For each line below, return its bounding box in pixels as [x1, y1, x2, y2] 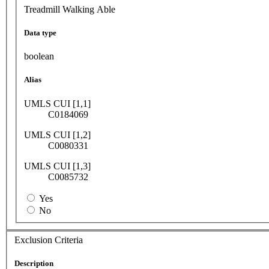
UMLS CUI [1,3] [24, 160, 91, 171]
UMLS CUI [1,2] [24, 129, 91, 140]
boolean [24, 51, 54, 62]
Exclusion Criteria [14, 235, 83, 246]
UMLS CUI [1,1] [24, 98, 91, 109]
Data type [24, 28, 56, 38]
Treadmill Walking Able [24, 4, 115, 14]
